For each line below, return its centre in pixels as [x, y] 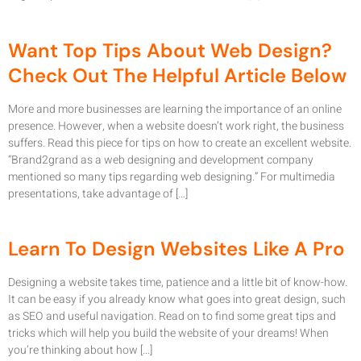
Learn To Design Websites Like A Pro [176, 249]
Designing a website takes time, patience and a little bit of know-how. [178, 283]
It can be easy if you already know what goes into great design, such [177, 300]
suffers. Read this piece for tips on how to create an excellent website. [180, 143]
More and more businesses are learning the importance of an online [175, 109]
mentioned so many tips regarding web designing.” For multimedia [172, 176]
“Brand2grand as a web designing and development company [161, 160]
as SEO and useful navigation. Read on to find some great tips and [172, 317]
